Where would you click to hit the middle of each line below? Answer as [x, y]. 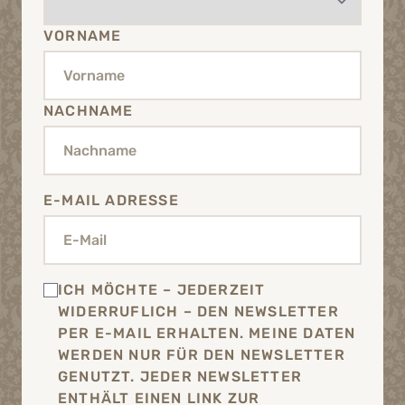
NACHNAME [89, 111]
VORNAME [83, 36]
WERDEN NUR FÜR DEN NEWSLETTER [202, 355]
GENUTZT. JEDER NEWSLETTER [180, 377]
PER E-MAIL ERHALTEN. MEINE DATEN [207, 334]
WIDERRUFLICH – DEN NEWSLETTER [198, 312]
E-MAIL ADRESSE [111, 201]
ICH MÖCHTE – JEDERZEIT [162, 290]
